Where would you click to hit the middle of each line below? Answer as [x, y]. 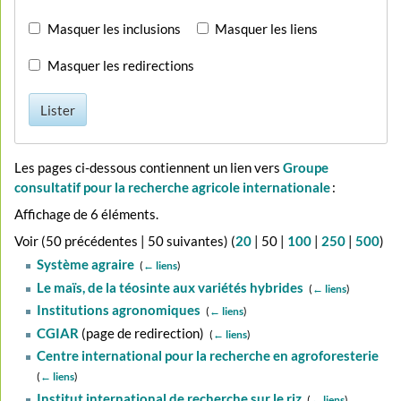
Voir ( [30, 240]
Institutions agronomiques [118, 310]
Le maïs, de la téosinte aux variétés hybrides [170, 287]
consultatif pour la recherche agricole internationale [173, 188]
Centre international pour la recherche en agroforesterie [207, 356]
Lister [58, 110]
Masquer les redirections [121, 65]
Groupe [306, 168]
